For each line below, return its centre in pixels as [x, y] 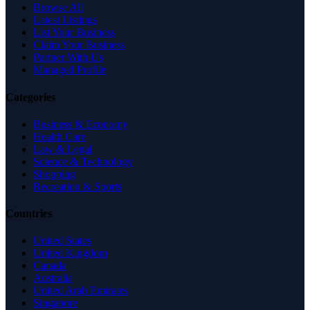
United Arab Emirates [81, 291]
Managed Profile [70, 70]
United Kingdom [70, 253]
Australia [53, 278]
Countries [29, 214]
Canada [50, 266]
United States [62, 241]
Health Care [60, 136]
